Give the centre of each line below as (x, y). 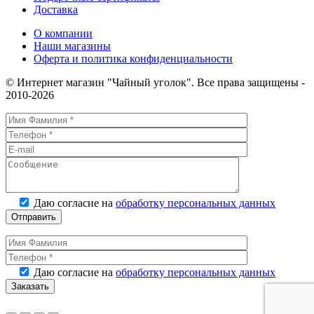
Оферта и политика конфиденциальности (133, 58)
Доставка (56, 9)
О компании (63, 33)
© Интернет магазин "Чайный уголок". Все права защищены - (155, 82)
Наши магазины (72, 46)
